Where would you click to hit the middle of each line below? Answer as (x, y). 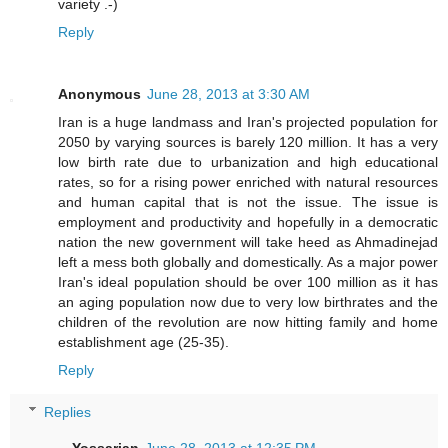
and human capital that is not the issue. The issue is (248, 202)
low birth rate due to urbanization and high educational (248, 162)
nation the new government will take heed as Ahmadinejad (248, 242)
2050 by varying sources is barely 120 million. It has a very (248, 142)
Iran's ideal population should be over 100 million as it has (248, 282)
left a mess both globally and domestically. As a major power (248, 262)
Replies (68, 411)
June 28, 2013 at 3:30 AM (228, 94)
